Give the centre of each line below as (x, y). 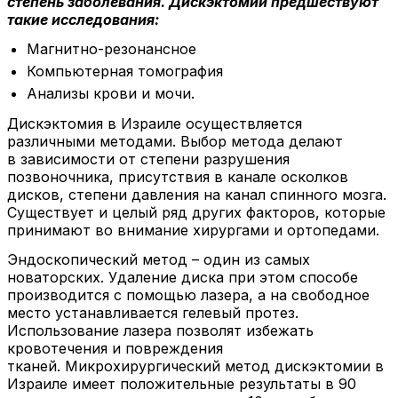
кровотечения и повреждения (115, 349)
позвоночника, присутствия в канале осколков (178, 176)
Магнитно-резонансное (112, 49)
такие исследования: (83, 19)
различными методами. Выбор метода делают (175, 141)
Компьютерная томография (125, 72)
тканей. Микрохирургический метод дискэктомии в (195, 366)
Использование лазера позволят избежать (160, 331)
